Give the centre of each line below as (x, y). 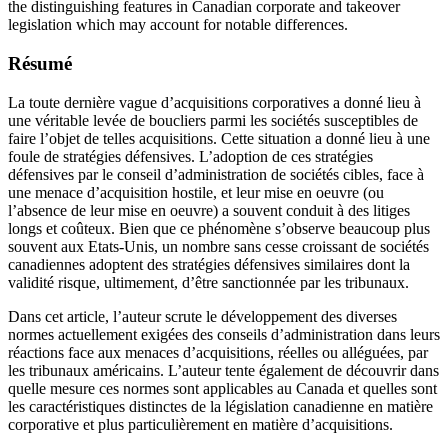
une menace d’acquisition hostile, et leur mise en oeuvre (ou (196, 192)
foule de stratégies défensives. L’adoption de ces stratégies (190, 156)
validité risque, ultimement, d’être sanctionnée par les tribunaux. (208, 282)
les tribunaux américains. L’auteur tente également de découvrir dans (223, 370)
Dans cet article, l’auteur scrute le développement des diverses (202, 316)
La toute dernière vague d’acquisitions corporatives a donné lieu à (214, 102)
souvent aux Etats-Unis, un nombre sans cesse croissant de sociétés (218, 246)
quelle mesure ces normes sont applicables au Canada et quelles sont (222, 388)
